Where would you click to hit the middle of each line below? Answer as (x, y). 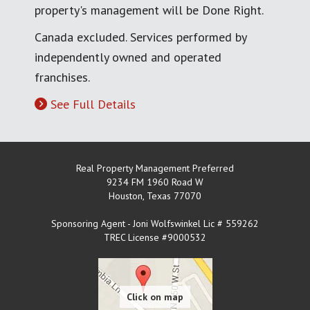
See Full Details (93, 104)
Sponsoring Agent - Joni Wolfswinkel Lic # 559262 (155, 223)
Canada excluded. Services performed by (140, 37)
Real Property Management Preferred (155, 168)
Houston (126, 195)
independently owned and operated (128, 57)
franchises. (62, 77)
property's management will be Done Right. (149, 10)
